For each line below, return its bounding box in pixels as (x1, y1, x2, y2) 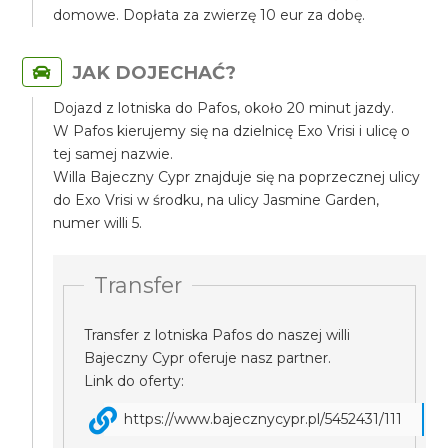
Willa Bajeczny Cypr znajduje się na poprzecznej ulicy (53, 168, 421, 186)
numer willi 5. (53, 214, 143, 232)
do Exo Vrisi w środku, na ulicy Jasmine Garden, (53, 191, 380, 209)
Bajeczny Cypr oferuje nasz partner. (84, 349, 332, 367)
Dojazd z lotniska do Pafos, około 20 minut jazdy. (53, 99, 395, 117)
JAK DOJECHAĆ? (72, 61, 237, 84)
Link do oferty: (84, 372, 189, 390)
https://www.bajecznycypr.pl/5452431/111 (124, 410, 403, 428)
